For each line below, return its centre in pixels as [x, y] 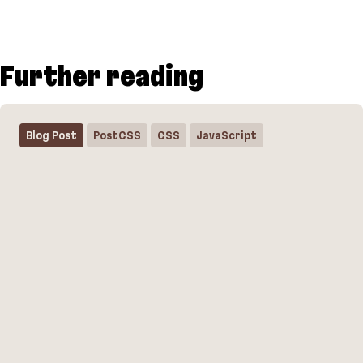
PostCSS [117, 136]
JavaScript [226, 136]
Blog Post [51, 136]
